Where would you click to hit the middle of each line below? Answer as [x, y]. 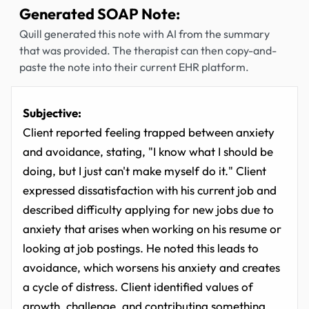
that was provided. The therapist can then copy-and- [148, 50]
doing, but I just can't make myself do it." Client [144, 171]
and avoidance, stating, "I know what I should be [148, 151]
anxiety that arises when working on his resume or [152, 229]
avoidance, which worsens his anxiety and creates [151, 267]
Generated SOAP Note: [100, 14]
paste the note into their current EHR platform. [134, 67]
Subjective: [52, 113]
